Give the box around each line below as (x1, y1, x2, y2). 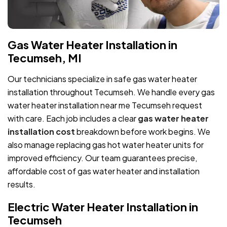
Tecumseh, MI (8, 50, 82, 65)
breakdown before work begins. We (77, 126, 210, 137)
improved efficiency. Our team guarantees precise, (8, 152, 197, 163)
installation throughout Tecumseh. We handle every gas (8, 86, 215, 97)
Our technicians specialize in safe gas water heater (8, 73, 197, 84)
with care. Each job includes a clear (8, 112, 138, 124)
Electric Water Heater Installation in (8, 199, 198, 214)
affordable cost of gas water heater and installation (8, 165, 200, 176)
